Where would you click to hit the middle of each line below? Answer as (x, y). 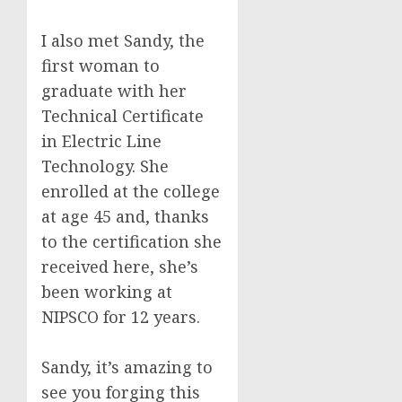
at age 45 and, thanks (125, 216)
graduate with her (114, 91)
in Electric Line (101, 141)
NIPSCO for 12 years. (121, 317)
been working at (107, 292)
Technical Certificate (122, 116)
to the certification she (131, 241)
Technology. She (105, 166)
